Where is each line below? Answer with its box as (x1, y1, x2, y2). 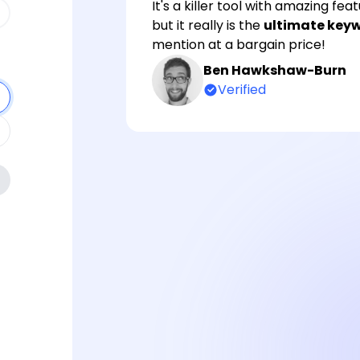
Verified (217, 80, 266, 99)
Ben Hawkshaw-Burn (202, 61, 346, 80)
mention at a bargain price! (151, 35, 325, 54)
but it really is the (151, 16, 264, 35)
